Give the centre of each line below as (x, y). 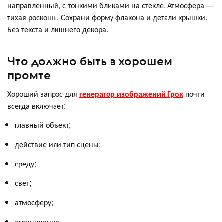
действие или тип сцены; (58, 144)
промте (29, 75)
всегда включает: (37, 105)
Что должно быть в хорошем (90, 61)
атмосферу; (34, 202)
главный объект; (43, 124)
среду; (26, 163)
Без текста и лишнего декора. (58, 29)
